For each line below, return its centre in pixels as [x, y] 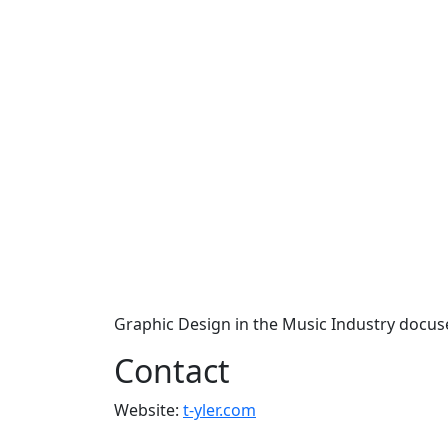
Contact [172, 371]
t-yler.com [219, 410]
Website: [148, 410]
